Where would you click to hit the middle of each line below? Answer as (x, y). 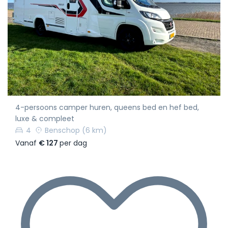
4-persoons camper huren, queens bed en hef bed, (107, 107)
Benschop (62, 130)
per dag (73, 143)
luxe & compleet (45, 118)
